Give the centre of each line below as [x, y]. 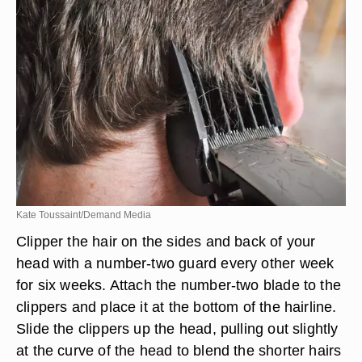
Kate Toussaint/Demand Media [84, 215]
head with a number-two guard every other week [175, 263]
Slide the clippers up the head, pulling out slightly [177, 328]
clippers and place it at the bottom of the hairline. [177, 307]
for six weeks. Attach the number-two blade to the [179, 285]
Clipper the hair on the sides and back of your [166, 241]
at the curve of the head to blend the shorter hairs [179, 350]
